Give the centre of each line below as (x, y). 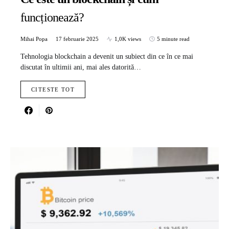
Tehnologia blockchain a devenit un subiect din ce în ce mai (107, 57)
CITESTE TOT (53, 90)
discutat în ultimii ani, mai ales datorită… (81, 67)
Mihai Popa (34, 39)
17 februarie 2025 (77, 39)
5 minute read (173, 39)
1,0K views (128, 39)
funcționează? (52, 18)
